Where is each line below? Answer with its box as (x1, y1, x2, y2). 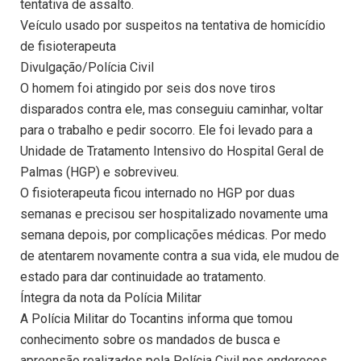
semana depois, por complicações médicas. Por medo (20, 227, 326, 243)
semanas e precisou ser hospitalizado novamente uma (20, 206, 328, 222)
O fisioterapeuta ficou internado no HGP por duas (20, 185, 295, 201)
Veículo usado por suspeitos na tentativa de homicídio (20, 18, 326, 34)
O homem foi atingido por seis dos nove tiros (20, 81, 276, 97)
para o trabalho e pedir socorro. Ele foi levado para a (20, 122, 313, 139)
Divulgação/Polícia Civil (20, 60, 154, 76)
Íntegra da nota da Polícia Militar (20, 290, 201, 306)
